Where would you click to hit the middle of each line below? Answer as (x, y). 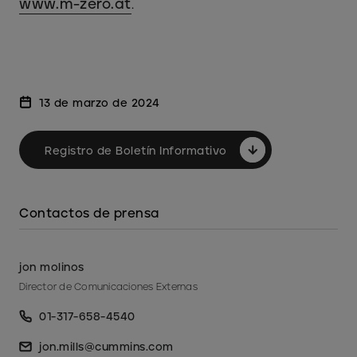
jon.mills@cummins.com (106, 346)
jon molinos (52, 267)
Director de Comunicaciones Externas (108, 286)
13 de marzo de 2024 (100, 102)
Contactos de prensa (89, 213)
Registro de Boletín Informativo (136, 150)
